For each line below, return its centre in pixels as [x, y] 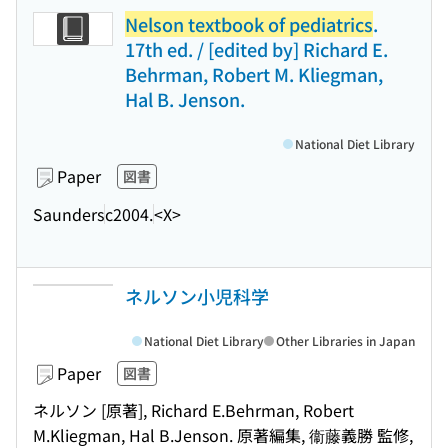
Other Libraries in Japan [345, 340]
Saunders [68, 213]
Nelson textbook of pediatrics [249, 24]
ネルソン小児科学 [197, 296]
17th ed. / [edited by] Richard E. [256, 49]
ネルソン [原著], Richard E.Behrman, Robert [193, 410]
